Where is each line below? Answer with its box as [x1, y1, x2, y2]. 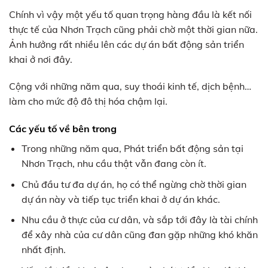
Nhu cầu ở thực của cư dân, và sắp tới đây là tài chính [21, 212, 258, 224]
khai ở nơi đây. [9, 51, 72, 64]
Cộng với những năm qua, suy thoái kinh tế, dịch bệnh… [9, 78, 251, 91]
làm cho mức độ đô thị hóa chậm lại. [9, 93, 167, 106]
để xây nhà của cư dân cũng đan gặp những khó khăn [21, 227, 258, 239]
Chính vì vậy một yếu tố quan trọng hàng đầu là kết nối [9, 7, 252, 19]
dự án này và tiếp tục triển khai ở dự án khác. [21, 191, 220, 204]
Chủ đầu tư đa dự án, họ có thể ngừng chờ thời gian [21, 176, 246, 189]
